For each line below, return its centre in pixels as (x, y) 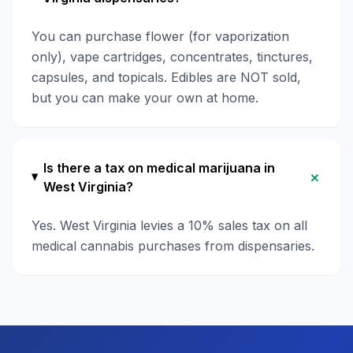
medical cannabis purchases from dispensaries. (173, 246)
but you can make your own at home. (145, 98)
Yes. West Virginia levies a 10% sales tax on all (169, 225)
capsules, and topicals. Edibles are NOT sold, (166, 77)
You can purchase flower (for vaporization (160, 36)
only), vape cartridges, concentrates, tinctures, (172, 57)
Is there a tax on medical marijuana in (159, 168)
